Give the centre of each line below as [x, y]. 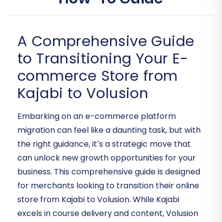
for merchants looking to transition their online [108, 186]
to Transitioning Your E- [103, 59]
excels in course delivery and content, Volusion [108, 214]
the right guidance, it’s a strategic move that [104, 144]
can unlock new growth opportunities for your [107, 158]
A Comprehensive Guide [106, 41]
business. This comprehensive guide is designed [109, 172]
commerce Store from [98, 76]
